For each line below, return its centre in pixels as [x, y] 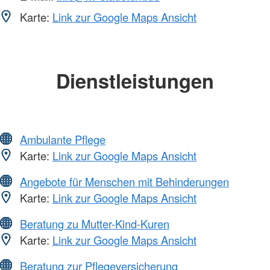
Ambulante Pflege [63, 139]
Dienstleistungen [135, 81]
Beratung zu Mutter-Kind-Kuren [95, 223]
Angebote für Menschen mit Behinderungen [124, 181]
